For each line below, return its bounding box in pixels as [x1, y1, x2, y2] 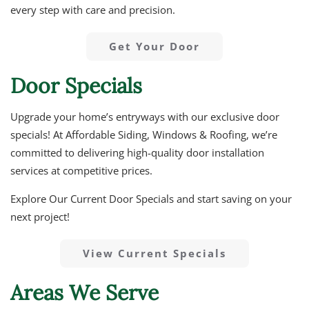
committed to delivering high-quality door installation [10, 146, 264, 160]
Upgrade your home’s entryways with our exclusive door [10, 110, 279, 124]
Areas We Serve [10, 279, 159, 306]
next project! [10, 210, 70, 224]
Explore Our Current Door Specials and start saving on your [10, 192, 292, 206]
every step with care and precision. [10, 3, 178, 17]
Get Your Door [109, 39, 200, 54]
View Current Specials [83, 246, 226, 261]
